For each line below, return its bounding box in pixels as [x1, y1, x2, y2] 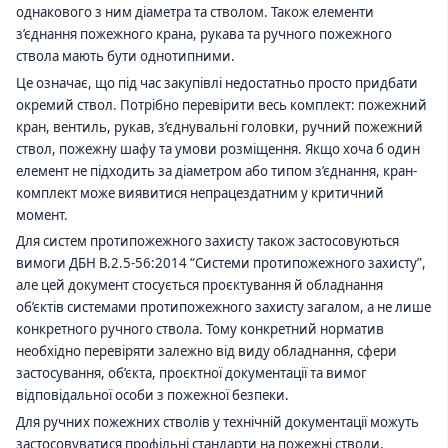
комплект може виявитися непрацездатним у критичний [16, 183, 384, 202]
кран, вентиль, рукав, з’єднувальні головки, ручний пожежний [16, 117, 423, 136]
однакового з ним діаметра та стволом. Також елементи [16, 2, 374, 21]
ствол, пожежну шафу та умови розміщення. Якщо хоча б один [16, 139, 420, 158]
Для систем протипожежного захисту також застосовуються [16, 232, 399, 251]
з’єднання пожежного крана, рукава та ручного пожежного [16, 24, 392, 43]
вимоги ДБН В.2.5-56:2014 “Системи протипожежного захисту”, [16, 254, 426, 273]
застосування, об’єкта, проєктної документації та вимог [16, 364, 367, 383]
